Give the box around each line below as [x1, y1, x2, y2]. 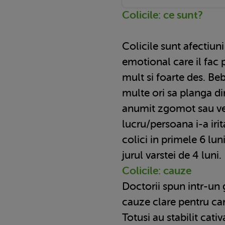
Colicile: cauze [122, 164, 191, 177]
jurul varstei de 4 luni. [122, 149, 221, 161]
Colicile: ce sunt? [122, 9, 203, 21]
